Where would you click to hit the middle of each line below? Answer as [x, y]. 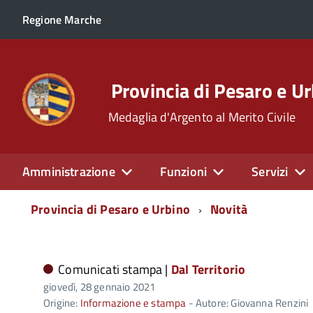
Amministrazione [69, 172]
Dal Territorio [208, 269]
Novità [229, 209]
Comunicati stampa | [115, 269]
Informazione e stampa [133, 303]
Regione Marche [62, 20]
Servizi [270, 172]
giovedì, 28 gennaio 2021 [100, 287]
